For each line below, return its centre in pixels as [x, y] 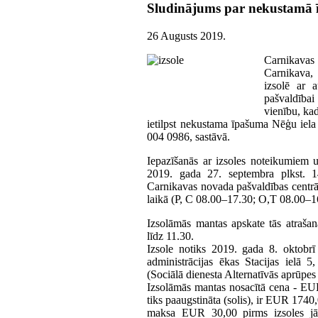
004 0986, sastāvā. [189, 136]
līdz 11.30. [171, 236]
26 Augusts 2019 [185, 35]
